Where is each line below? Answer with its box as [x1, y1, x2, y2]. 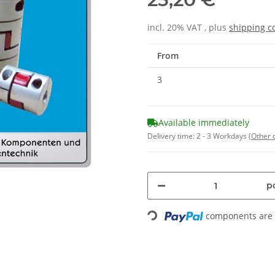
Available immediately [158, 117, 249, 128]
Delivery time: [147, 131, 196, 141]
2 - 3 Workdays [196, 131, 249, 141]
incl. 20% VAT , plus [147, 21, 229, 33]
